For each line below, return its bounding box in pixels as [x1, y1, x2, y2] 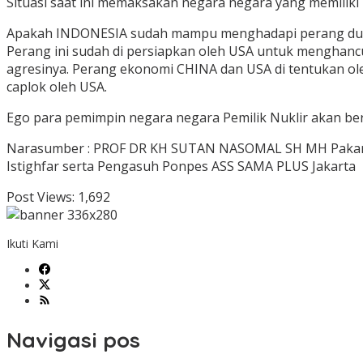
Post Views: [6, 188, 75, 207]
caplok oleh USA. [6, 78, 107, 96]
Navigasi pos [6, 326, 140, 353]
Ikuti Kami [6, 236, 58, 252]
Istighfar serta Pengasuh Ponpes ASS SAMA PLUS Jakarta [6, 157, 356, 176]
